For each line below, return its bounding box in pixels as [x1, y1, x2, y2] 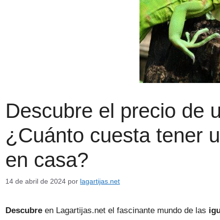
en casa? [5, 148, 89, 172]
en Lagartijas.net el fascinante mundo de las [42, 205, 209, 215]
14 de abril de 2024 [5, 177, 66, 185]
